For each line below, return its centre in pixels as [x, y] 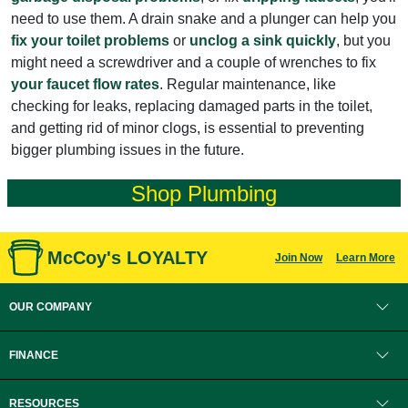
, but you [363, 40]
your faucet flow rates [85, 84]
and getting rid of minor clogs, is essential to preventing [188, 127]
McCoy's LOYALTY [127, 257]
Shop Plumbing [204, 193]
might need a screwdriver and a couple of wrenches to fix [194, 62]
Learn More [365, 257]
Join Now [298, 257]
